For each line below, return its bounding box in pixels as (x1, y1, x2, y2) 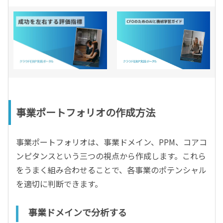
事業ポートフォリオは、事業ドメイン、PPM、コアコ (16, 136, 207, 148)
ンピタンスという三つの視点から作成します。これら (16, 150, 206, 162)
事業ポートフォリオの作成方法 (16, 105, 155, 120)
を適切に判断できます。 (16, 178, 103, 190)
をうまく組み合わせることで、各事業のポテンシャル (16, 164, 207, 176)
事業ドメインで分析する (28, 206, 127, 219)
